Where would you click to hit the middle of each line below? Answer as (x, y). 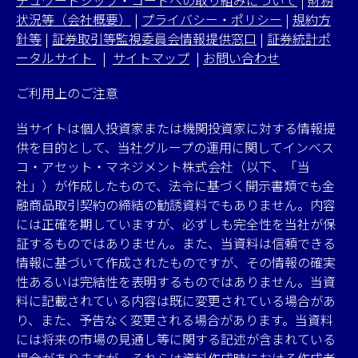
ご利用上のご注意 (67, 93)
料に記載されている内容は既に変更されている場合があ (176, 300)
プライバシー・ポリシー (212, 19)
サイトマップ (151, 58)
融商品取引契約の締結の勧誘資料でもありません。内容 (176, 205)
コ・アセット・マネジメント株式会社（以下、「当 (163, 166)
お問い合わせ (241, 58)
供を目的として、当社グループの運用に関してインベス (175, 147)
